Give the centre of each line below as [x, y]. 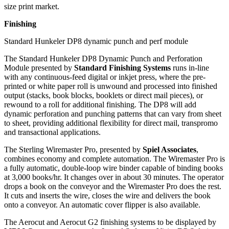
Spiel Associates [169, 150]
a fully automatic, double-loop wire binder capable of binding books [113, 168]
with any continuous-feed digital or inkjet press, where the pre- [105, 77]
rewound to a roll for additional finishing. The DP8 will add [100, 105]
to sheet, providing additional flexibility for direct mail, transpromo [111, 123]
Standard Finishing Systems [122, 68]
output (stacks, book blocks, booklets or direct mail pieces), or [104, 96]
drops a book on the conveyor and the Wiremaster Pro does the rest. [113, 187]
